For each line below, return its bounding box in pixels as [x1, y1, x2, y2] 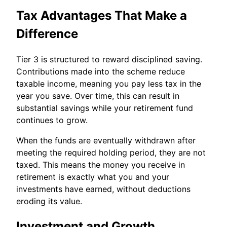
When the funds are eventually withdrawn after [16, 135, 196, 146]
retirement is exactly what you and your [16, 172, 169, 182]
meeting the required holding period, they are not [16, 147, 206, 158]
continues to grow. [16, 115, 88, 126]
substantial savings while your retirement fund [16, 103, 193, 113]
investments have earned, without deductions [16, 184, 191, 195]
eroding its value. [16, 196, 82, 207]
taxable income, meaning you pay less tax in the [16, 79, 201, 89]
